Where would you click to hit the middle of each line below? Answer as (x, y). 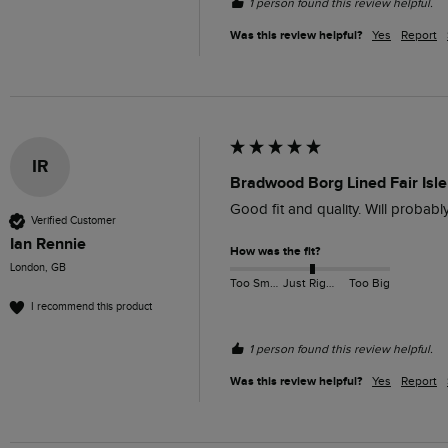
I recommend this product (91, 307)
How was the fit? (275, 251)
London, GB (38, 267)
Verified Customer (73, 221)
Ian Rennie (48, 243)
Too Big (369, 282)
